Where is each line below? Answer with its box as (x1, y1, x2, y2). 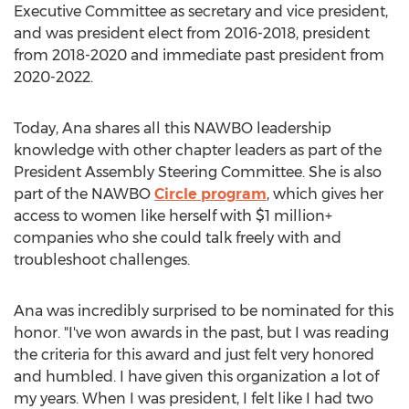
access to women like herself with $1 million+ (14, 207, 332, 225)
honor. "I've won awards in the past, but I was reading (14, 324, 389, 341)
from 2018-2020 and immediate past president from (14, 47, 384, 64)
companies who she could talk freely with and (14, 229, 341, 246)
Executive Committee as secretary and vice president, (14, 3, 388, 20)
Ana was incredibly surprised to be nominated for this (14, 302, 393, 320)
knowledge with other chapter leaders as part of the (14, 142, 382, 159)
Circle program (154, 185, 267, 203)
